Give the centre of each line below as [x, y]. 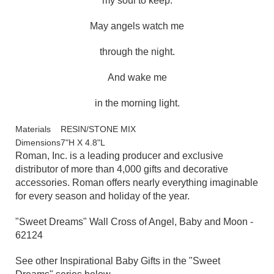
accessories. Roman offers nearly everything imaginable [137, 183]
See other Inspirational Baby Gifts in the [102, 261]
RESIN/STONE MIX [98, 129]
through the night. [137, 52]
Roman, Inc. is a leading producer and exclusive [119, 156]
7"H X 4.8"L [83, 143]
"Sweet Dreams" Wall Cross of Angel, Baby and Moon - [134, 222]
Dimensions [38, 143]
